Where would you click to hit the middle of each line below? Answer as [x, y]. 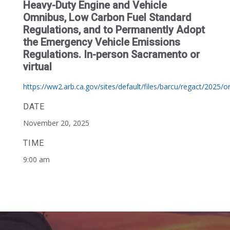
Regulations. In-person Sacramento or [111, 54]
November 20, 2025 [56, 123]
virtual [37, 67]
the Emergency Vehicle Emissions [101, 42]
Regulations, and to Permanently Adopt [114, 30]
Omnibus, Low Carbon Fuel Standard [107, 17]
